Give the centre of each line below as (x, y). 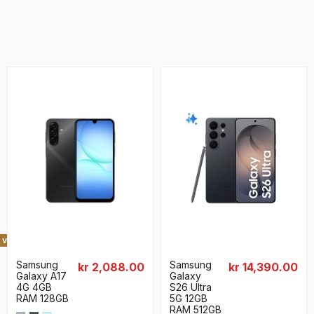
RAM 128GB (42, 298)
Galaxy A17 (41, 275)
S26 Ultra (191, 287)
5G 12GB (189, 298)
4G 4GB (34, 287)
